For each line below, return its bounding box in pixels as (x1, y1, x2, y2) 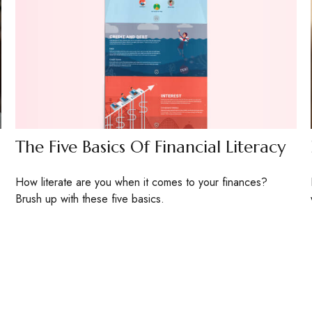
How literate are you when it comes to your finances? (15, 173, 268, 190)
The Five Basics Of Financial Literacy (15, 136, 286, 157)
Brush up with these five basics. (15, 190, 165, 207)
